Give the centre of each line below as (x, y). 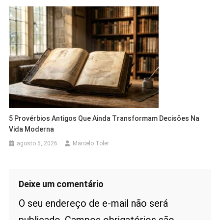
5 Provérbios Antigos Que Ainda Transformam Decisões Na (104, 119)
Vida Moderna (32, 129)
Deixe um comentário (61, 184)
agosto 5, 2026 (37, 144)
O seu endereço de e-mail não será (93, 204)
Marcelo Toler (91, 144)
